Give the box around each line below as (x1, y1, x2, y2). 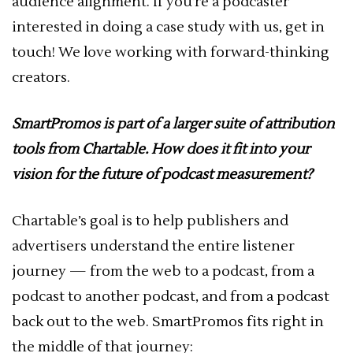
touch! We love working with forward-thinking (12, 43, 329, 61)
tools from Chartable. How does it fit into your (12, 140, 310, 158)
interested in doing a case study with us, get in (12, 18, 325, 36)
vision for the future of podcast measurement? (12, 165, 313, 184)
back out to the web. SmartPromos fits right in (12, 313, 324, 331)
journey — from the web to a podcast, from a (12, 262, 314, 281)
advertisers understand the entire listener (12, 237, 295, 255)
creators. (12, 69, 70, 87)
